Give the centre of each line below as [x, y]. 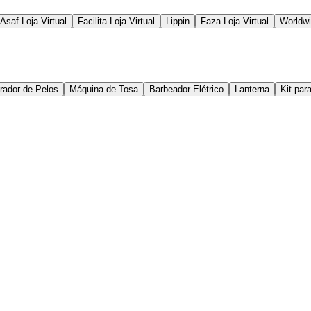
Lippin [178, 22]
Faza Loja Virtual [235, 22]
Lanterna [252, 90]
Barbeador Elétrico [186, 90]
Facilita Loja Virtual [116, 22]
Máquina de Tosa [104, 90]
